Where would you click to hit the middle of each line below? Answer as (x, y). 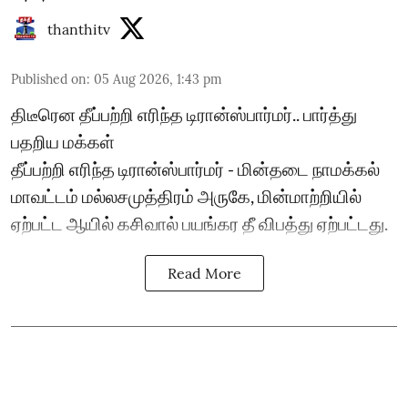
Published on (49, 79)
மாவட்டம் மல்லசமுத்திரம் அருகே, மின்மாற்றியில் (186, 195)
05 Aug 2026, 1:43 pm (158, 79)
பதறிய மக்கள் (63, 141)
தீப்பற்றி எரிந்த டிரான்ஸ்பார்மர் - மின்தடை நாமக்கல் (195, 168)
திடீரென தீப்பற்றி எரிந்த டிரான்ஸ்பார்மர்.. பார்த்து (184, 113)
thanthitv (79, 29)
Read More (204, 273)
